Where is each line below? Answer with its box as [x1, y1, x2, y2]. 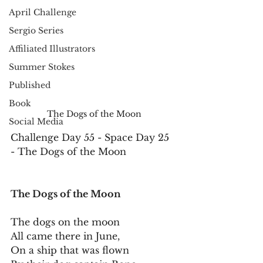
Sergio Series [9, 25, 63, 36]
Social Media [9, 116, 63, 127]
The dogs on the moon [11, 216, 120, 228]
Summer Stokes [9, 62, 75, 72]
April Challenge [9, 7, 76, 18]
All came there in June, [11, 230, 120, 242]
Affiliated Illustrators [9, 43, 95, 54]
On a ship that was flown [11, 244, 129, 256]
